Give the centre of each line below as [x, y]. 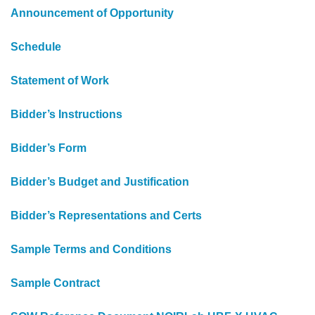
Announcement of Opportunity [92, 13]
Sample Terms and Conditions [91, 249]
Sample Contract [55, 283]
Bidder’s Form [49, 148]
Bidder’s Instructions [66, 114]
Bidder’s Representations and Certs [106, 215]
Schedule [36, 46]
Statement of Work [60, 80]
